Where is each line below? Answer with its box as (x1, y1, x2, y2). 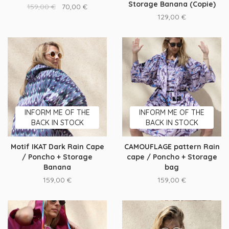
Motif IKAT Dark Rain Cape (10, 142, 104, 151)
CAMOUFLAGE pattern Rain (124, 142, 220, 151)
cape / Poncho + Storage (126, 152, 217, 162)
